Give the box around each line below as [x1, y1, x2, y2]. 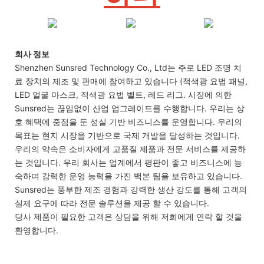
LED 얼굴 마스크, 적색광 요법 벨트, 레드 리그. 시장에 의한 [15, 89, 232, 100]
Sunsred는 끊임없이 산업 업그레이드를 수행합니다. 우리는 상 [15, 103, 245, 113]
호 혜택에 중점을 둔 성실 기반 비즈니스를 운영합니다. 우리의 [15, 116, 242, 127]
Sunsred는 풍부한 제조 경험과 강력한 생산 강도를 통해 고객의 [15, 184, 247, 194]
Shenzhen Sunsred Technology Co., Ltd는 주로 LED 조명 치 [15, 62, 242, 72]
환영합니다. [15, 225, 58, 235]
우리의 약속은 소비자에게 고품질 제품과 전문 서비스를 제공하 [15, 143, 246, 154]
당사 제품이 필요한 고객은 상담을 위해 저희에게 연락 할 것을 [15, 211, 242, 222]
